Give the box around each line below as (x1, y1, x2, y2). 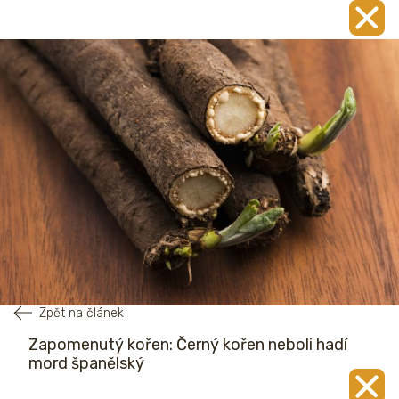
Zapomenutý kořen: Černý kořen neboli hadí (28, 334, 347, 354)
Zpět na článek (39, 305, 124, 321)
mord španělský (28, 353, 144, 373)
